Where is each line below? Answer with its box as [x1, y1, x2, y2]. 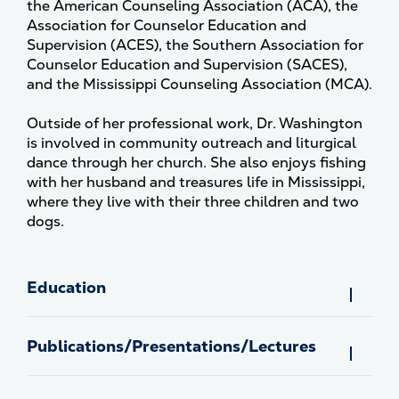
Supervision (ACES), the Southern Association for [27, 36, 363, 54]
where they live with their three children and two [27, 192, 359, 211]
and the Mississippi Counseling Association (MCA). [27, 75, 372, 94]
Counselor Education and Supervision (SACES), [27, 55, 347, 74]
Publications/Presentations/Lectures [27, 336, 316, 356]
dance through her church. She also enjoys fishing [27, 153, 366, 172]
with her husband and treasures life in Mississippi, [27, 173, 365, 191]
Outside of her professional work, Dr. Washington [27, 114, 362, 133]
